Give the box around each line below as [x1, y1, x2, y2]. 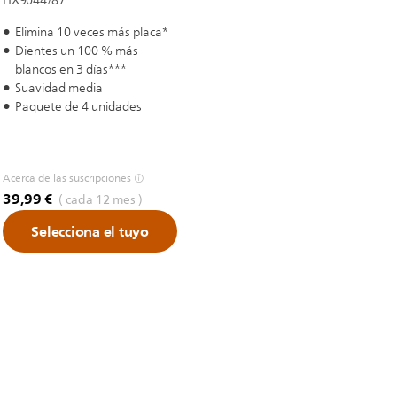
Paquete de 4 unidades [15, 97, 142, 117]
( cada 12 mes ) [56, 190, 144, 210]
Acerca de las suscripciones [3, 168, 131, 188]
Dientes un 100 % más [15, 41, 138, 61]
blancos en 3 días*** [15, 59, 127, 80]
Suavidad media [15, 78, 103, 98]
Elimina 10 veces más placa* [15, 22, 168, 43]
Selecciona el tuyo [31, 219, 149, 244]
